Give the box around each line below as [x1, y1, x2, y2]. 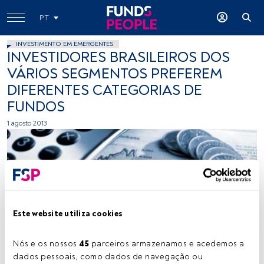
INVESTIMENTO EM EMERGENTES [16, 40, 113, 48]
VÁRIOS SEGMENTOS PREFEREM [7, 65, 223, 83]
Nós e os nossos [13, 238, 79, 249]
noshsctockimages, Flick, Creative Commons [22, 224, 159, 233]
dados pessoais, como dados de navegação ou [13, 251, 203, 262]
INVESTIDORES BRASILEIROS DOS [7, 48, 230, 67]
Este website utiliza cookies [13, 208, 122, 219]
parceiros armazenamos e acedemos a [89, 238, 245, 249]
